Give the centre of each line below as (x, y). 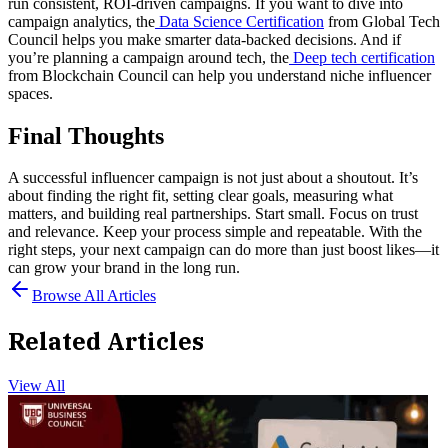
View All (36, 386)
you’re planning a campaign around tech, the (148, 57)
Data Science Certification (241, 21)
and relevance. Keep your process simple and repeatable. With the (215, 232)
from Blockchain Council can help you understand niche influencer (219, 75)
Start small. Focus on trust (336, 214)
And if (380, 39)
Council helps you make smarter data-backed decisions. (182, 39)
